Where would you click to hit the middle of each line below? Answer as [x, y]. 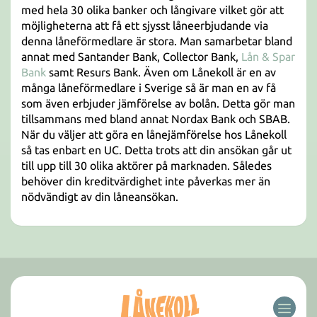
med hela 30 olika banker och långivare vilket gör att [152, 10]
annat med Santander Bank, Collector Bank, [131, 57]
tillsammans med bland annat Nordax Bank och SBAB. [156, 119]
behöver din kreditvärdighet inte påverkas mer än [146, 181]
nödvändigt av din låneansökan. [100, 197]
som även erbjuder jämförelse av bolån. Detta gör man [158, 103]
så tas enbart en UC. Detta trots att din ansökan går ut [156, 150]
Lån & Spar [268, 57]
